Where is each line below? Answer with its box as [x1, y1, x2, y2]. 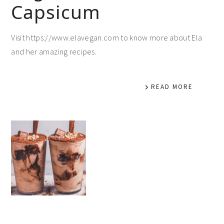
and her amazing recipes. [11, 46, 97, 56]
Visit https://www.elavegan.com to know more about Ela [11, 32, 202, 42]
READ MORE [150, 82, 193, 91]
